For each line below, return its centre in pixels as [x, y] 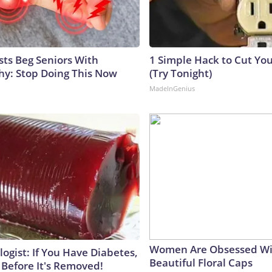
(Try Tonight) [181, 73]
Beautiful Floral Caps [201, 262]
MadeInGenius [172, 88]
